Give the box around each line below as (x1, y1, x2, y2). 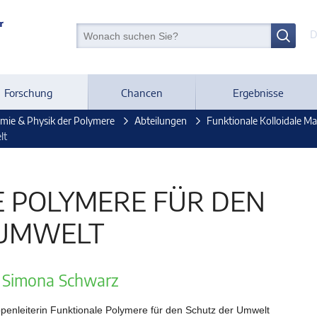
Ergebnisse (232, 86, 284, 99)
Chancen (120, 86, 163, 99)
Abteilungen (134, 115, 187, 127)
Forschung (4, 86, 52, 99)
